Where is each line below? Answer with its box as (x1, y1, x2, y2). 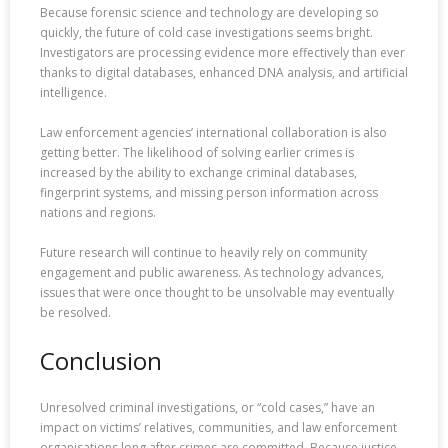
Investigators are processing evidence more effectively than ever (40, 43, 405, 61)
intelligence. (40, 83, 107, 101)
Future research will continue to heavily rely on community (40, 243, 367, 261)
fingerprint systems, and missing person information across (40, 183, 378, 201)
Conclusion (40, 343, 162, 377)
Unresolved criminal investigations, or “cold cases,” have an (40, 399, 375, 417)
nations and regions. (40, 203, 156, 221)
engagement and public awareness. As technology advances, (40, 263, 384, 281)
